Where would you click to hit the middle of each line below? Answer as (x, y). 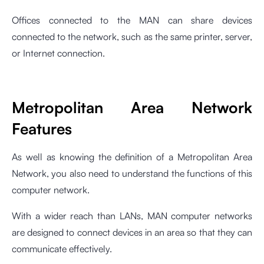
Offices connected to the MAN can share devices (132, 20)
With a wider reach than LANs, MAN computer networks (132, 216)
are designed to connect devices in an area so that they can (132, 232)
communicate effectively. (62, 249)
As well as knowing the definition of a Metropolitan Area (132, 157)
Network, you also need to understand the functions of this (132, 174)
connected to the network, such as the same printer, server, (132, 37)
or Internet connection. (58, 53)
